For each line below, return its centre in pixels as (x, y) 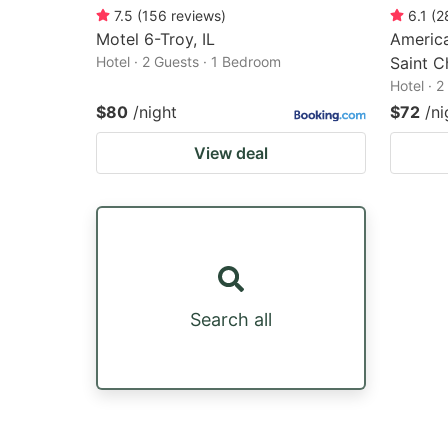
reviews (196, 15)
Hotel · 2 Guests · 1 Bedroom (188, 61)
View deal (231, 153)
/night (155, 112)
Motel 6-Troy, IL (155, 39)
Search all (231, 319)
